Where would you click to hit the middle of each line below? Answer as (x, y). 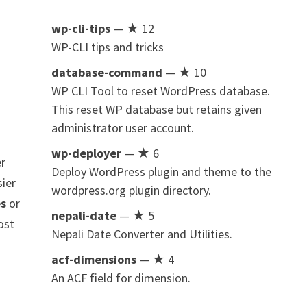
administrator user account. (122, 128)
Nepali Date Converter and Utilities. (142, 234)
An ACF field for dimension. (121, 278)
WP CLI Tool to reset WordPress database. (160, 91)
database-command (107, 72)
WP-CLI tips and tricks (107, 47)
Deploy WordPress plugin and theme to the (161, 172)
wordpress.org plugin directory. (131, 190)
